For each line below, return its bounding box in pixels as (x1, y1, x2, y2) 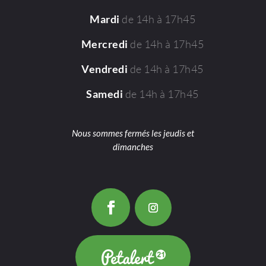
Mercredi (81, 38, 131, 51)
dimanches (113, 141, 153, 153)
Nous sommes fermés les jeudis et (72, 128, 194, 139)
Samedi (86, 88, 125, 101)
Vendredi (81, 63, 130, 76)
